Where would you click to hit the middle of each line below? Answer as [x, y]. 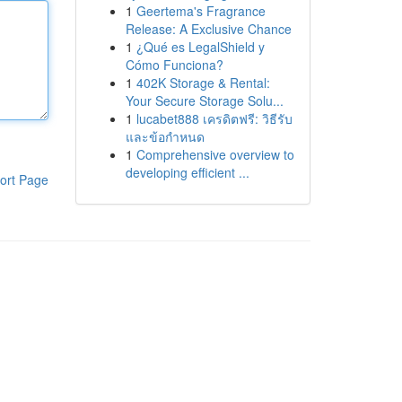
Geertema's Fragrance [201, 11]
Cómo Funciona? [174, 65]
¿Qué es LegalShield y [200, 47]
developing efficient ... [187, 172]
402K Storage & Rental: [203, 83]
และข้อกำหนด [165, 136]
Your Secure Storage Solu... [204, 100]
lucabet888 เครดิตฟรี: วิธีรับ [214, 118]
